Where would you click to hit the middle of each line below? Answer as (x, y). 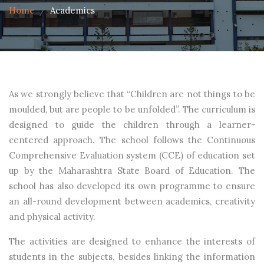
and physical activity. (52, 216)
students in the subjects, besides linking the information (132, 256)
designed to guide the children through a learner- (132, 124)
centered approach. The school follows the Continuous (132, 140)
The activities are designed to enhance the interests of (132, 241)
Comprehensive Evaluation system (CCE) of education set (132, 155)
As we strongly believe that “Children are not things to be (132, 94)
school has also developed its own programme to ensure (132, 186)
